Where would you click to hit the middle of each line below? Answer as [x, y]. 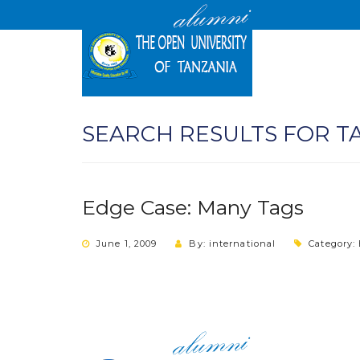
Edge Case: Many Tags [193, 207]
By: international [233, 243]
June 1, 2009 [127, 243]
